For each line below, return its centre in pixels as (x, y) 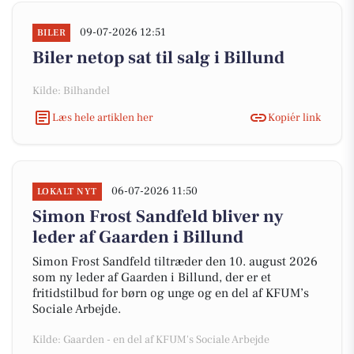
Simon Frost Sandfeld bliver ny (158, 217)
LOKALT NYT (67, 192)
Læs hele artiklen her (103, 117)
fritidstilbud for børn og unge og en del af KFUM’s (171, 293)
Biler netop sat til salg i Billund (158, 58)
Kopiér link (294, 117)
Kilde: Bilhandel (71, 91)
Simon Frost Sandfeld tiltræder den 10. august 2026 (175, 262)
